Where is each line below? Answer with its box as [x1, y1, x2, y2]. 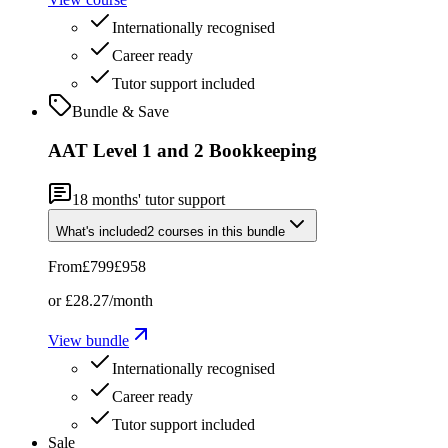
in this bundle [204, 223, 285, 239]
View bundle [48, 331, 129, 349]
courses [158, 223, 204, 239]
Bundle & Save [72, 103, 169, 121]
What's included [56, 223, 147, 239]
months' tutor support [88, 190, 225, 208]
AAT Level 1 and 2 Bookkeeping [48, 139, 317, 161]
